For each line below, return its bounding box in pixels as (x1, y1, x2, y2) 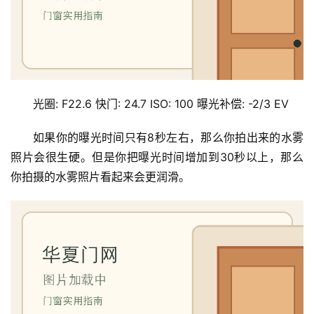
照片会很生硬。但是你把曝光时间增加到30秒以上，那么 (11, 150, 303, 165)
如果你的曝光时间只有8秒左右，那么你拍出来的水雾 (33, 130, 303, 145)
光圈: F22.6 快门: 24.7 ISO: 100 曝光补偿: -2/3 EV (33, 97, 289, 111)
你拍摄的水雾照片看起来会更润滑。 (11, 170, 190, 184)
